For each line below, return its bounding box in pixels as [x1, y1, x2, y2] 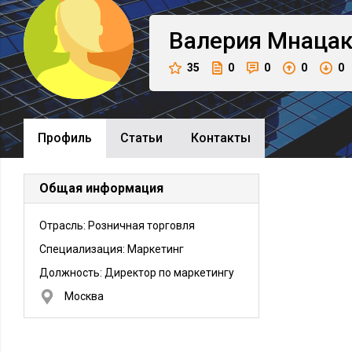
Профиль [38, 130, 92, 145]
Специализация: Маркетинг [39, 243, 184, 255]
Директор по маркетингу [104, 266, 234, 279]
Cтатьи [120, 130, 163, 145]
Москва [64, 290, 104, 302]
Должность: [39, 266, 104, 279]
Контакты [191, 130, 251, 145]
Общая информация [39, 181, 163, 196]
